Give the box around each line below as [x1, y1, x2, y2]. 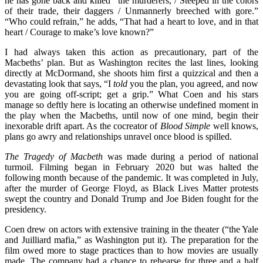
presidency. [5, 204, 46, 214]
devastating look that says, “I [5, 78, 113, 89]
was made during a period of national [102, 151, 259, 161]
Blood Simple [160, 120, 211, 131]
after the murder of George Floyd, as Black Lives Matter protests [5, 183, 258, 193]
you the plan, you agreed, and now [130, 78, 258, 89]
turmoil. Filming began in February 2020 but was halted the [5, 161, 258, 172]
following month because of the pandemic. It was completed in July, [5, 172, 258, 183]
